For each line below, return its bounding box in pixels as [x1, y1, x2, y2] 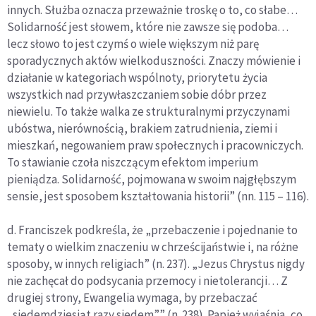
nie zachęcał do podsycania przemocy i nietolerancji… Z [7, 273, 288, 289]
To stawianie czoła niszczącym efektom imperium [7, 154, 258, 171]
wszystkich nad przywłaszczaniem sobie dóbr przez [7, 87, 267, 103]
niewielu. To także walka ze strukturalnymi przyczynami [7, 104, 290, 120]
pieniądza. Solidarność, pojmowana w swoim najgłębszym [7, 171, 296, 188]
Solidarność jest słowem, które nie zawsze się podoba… [7, 19, 288, 35]
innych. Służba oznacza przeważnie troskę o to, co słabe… [7, 2, 298, 18]
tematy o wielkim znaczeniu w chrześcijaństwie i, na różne [7, 239, 298, 255]
